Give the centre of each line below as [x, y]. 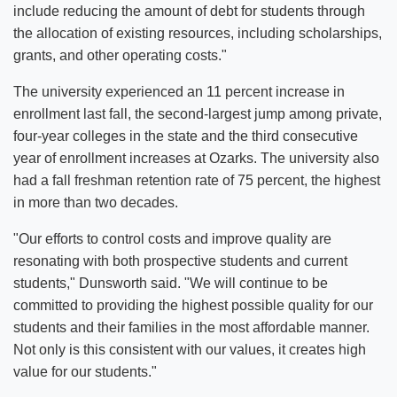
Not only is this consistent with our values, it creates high [190, 350]
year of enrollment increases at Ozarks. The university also [196, 158]
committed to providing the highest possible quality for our [193, 305]
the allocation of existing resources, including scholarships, [198, 33]
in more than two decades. [96, 202]
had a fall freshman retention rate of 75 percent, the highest [197, 180]
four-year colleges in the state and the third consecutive [186, 136]
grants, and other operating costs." [120, 55]
